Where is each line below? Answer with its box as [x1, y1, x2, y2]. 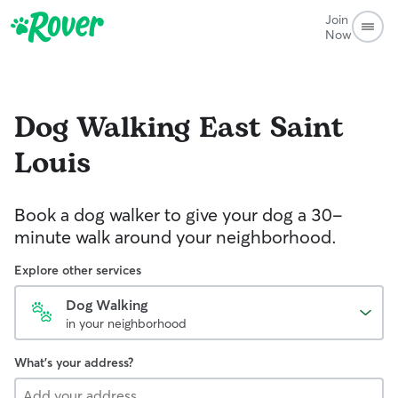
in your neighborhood [66, 315, 187, 331]
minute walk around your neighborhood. [14, 226, 337, 248]
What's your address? [14, 354, 133, 370]
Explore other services [14, 262, 141, 278]
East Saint [199, 107, 344, 150]
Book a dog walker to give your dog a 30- [14, 203, 343, 226]
